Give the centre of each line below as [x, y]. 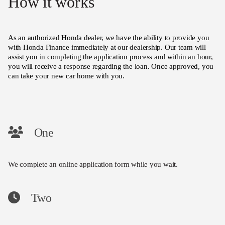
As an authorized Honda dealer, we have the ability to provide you [109, 37]
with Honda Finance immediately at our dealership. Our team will [107, 47]
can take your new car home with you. [66, 76]
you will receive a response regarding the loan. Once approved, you [111, 66]
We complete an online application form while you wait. [93, 164]
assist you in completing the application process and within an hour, [110, 57]
